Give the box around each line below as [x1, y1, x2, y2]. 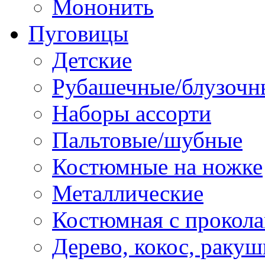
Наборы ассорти [52, 100, 211, 126]
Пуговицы [28, 20, 128, 46]
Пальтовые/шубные [52, 127, 243, 153]
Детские [52, 47, 132, 73]
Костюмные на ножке [52, 153, 263, 179]
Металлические [52, 180, 203, 206]
